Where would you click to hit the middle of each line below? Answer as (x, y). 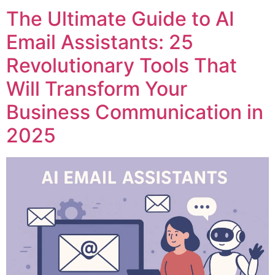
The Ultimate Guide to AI (120, 19)
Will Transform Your (97, 89)
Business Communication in (135, 112)
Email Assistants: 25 (100, 42)
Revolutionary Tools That (122, 66)
